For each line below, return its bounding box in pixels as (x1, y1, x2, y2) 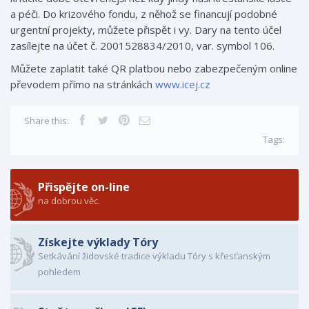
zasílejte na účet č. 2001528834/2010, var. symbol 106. (10, 39, 275, 52)
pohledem (38, 266, 81, 278)
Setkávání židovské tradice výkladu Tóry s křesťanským (38, 250, 270, 262)
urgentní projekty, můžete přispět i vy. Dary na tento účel (10, 23, 281, 37)
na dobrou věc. (38, 195, 100, 207)
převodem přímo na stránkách (10, 77, 155, 91)
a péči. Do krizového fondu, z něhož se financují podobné (10, 7, 277, 21)
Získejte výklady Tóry (38, 235, 158, 250)
